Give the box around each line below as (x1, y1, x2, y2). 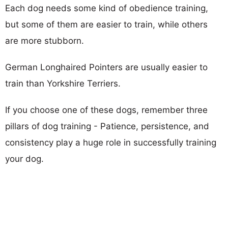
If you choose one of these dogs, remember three (5, 104, 208, 115)
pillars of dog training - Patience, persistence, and (5, 121, 209, 131)
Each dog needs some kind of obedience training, (5, 3, 208, 13)
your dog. (5, 153, 44, 164)
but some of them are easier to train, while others (5, 19, 208, 30)
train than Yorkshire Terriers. (5, 78, 121, 89)
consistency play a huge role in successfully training (5, 137, 216, 148)
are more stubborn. (5, 35, 84, 46)
